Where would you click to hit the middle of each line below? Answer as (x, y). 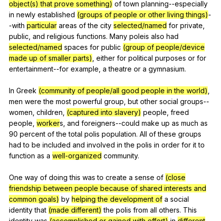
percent (33, 134)
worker (48, 123)
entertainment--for (39, 69)
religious (61, 36)
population (119, 134)
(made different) (75, 210)
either (106, 58)
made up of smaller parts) (51, 58)
